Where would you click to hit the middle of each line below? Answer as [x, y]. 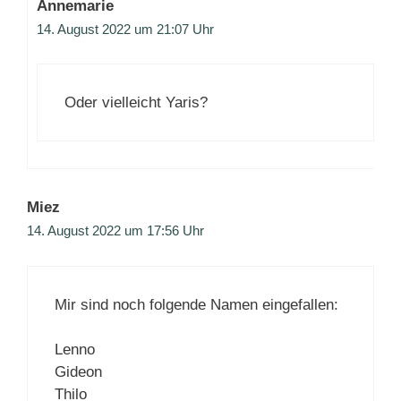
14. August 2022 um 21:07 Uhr [125, 29]
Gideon [78, 372]
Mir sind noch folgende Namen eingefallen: [196, 304]
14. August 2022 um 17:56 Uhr [115, 231]
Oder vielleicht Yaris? [136, 103]
